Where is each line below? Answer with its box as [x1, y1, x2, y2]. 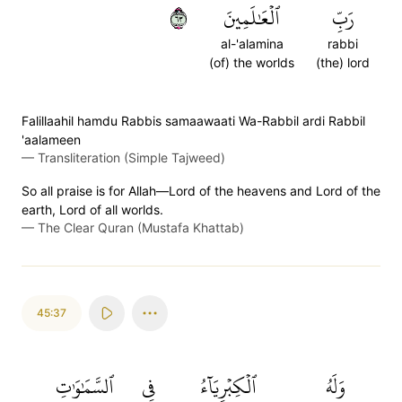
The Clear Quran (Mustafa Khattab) [38, 220, 244, 235]
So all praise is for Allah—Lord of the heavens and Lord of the [22, 183, 380, 198]
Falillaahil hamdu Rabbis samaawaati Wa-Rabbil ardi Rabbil [22, 113, 365, 128]
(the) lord [316, 55, 370, 70]
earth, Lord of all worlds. [22, 202, 163, 217]
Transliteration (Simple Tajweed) [38, 150, 225, 165]
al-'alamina [220, 36, 284, 51]
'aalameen [22, 132, 81, 147]
